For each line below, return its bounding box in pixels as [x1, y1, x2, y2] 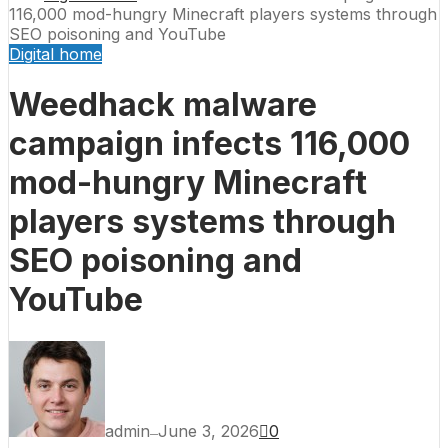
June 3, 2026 [158, 420, 259, 441]
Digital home [9, 44, 102, 64]
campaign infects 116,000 [9, 124, 410, 164]
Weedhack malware [9, 85, 317, 125]
